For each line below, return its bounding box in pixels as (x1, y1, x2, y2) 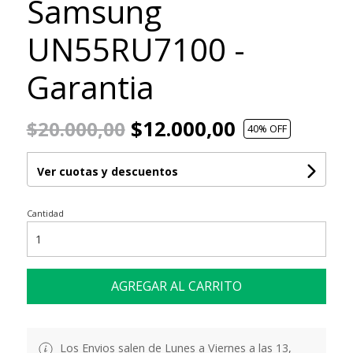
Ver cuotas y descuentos (36, 163, 178, 179)
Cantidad (26, 206, 64, 219)
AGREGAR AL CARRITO (110, 277, 242, 295)
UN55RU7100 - (26, 27, 245, 71)
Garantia (26, 65, 154, 109)
